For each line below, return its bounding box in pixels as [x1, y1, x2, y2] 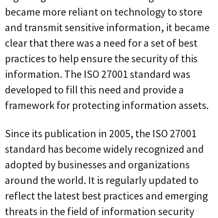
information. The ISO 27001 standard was [5, 67, 190, 81]
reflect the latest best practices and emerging [5, 188, 208, 202]
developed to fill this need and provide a [5, 82, 184, 96]
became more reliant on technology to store [5, 4, 202, 18]
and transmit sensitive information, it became [5, 20, 210, 34]
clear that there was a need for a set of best [5, 36, 198, 50]
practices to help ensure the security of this [5, 51, 198, 65]
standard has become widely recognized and [5, 142, 204, 156]
